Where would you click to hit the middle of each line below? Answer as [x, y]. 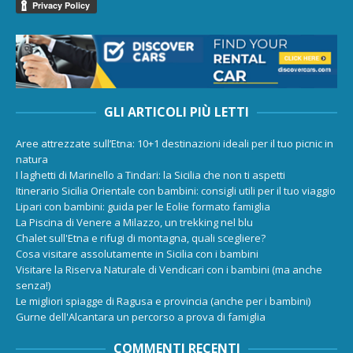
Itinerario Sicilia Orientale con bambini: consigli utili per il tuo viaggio [176, 190]
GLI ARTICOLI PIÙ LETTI [176, 111]
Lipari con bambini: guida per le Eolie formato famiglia [143, 206]
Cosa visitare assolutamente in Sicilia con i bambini [137, 253]
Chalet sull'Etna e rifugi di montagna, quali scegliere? [141, 238]
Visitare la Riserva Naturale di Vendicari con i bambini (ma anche [169, 269]
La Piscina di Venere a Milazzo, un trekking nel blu [134, 222]
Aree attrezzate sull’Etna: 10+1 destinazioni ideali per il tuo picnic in [175, 143]
